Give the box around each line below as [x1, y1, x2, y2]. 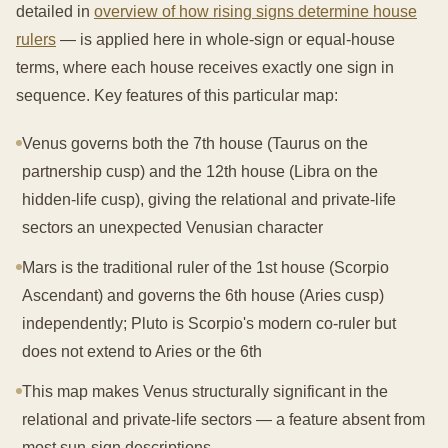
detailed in [16, 3, 94, 20]
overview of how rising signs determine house [94, 3, 417, 20]
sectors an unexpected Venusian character [22, 219, 323, 236]
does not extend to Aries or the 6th [22, 343, 262, 360]
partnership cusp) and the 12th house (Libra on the [22, 163, 378, 180]
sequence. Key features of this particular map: [16, 87, 338, 104]
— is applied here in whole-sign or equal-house [56, 31, 395, 48]
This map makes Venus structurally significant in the [22, 383, 388, 400]
